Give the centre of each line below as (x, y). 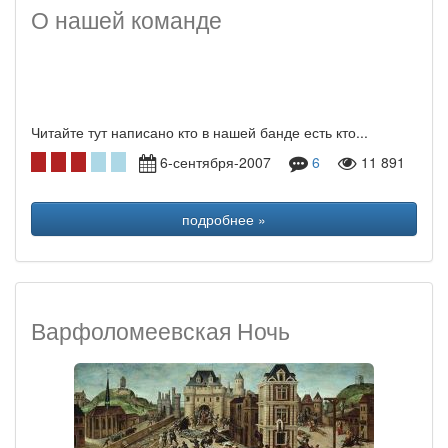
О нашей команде (126, 19)
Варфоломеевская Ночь (160, 330)
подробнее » (224, 219)
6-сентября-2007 (222, 162)
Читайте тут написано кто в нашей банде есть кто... (199, 132)
